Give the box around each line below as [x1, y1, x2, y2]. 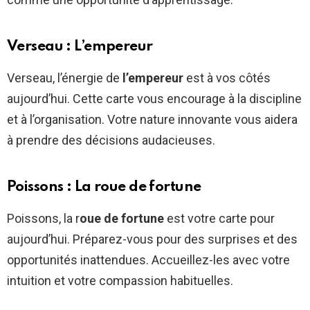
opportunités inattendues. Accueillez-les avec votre [7, 252, 290, 267]
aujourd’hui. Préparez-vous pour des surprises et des [7, 231, 298, 246]
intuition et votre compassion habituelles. [7, 273, 233, 288]
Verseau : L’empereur [7, 39, 153, 54]
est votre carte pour [164, 210, 275, 226]
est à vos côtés [183, 70, 271, 85]
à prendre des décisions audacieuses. [7, 132, 215, 147]
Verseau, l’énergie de [7, 70, 122, 85]
